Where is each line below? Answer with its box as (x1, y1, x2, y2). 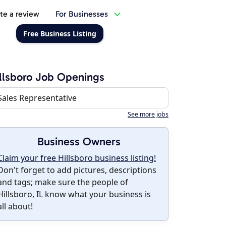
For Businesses (55, 9, 108, 19)
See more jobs (128, 110, 168, 119)
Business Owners (37, 135, 121, 148)
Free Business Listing (23, 29, 96, 38)
